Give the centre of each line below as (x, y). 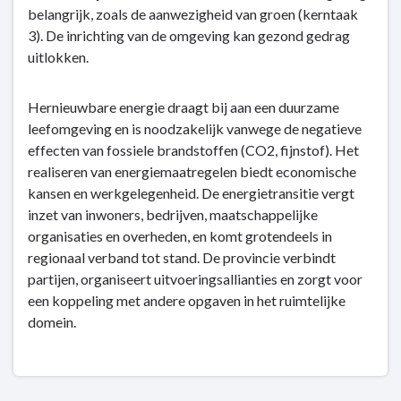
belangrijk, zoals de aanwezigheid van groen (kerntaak (193, 14)
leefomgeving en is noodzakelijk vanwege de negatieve (195, 128)
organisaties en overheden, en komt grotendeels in (180, 236)
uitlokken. (58, 57)
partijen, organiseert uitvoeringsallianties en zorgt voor (195, 279)
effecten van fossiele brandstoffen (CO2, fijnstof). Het (193, 150)
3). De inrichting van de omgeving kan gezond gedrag (189, 35)
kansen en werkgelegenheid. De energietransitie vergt (191, 193)
